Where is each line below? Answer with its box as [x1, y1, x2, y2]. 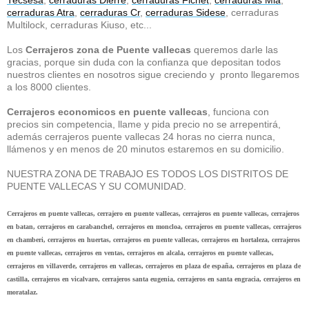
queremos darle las [191, 44, 278, 55]
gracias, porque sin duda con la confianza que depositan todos [7, 57, 281, 68]
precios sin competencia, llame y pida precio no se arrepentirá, [7, 119, 281, 130]
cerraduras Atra [7, 7, 74, 18]
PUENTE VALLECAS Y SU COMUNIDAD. [7, 181, 186, 192]
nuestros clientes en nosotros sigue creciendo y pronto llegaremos [7, 69, 299, 80]
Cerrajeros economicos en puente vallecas [7, 106, 208, 117]
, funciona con [208, 106, 269, 117]
